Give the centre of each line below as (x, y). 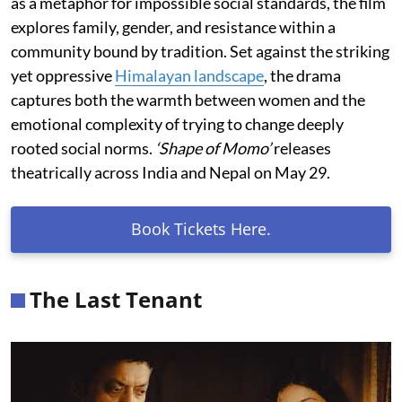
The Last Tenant (116, 299)
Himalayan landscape (189, 75)
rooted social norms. (83, 148)
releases (301, 148)
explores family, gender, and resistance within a (173, 26)
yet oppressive (63, 75)
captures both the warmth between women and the (188, 99)
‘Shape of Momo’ (213, 148)
